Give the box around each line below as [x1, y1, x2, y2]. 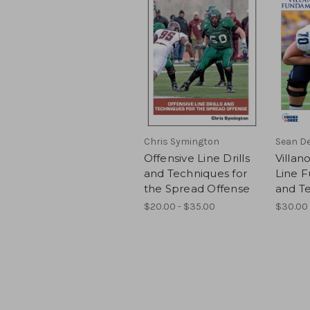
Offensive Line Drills [143, 151, 250, 165]
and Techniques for [143, 166, 247, 180]
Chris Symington [143, 135, 219, 147]
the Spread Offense [143, 181, 250, 195]
